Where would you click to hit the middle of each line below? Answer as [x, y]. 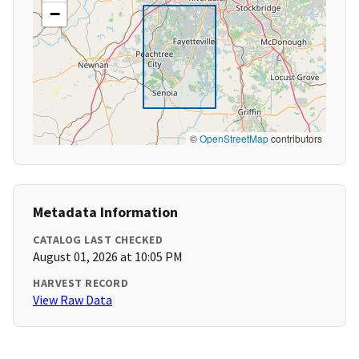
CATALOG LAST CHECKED [98, 240]
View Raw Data [73, 300]
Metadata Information [105, 212]
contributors [295, 139]
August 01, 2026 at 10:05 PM [108, 257]
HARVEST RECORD [81, 283]
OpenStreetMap [234, 139]
